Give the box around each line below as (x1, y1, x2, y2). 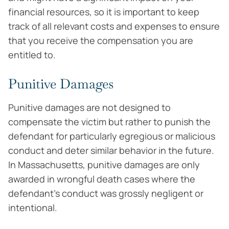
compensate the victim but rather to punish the (8, 116, 211, 128)
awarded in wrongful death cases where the (8, 173, 195, 185)
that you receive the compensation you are (8, 34, 193, 47)
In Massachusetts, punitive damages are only (8, 158, 200, 171)
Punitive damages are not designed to (8, 101, 171, 113)
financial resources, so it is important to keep (8, 6, 199, 18)
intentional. (8, 201, 57, 214)
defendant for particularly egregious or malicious (8, 130, 215, 142)
